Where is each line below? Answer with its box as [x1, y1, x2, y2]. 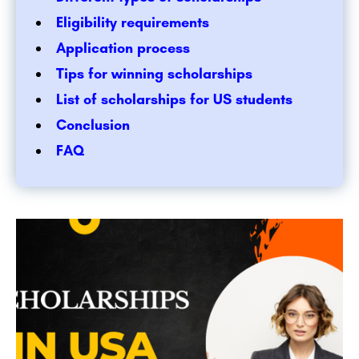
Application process [56, 39, 190, 58]
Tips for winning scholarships [56, 65, 252, 83]
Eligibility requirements [56, 14, 209, 32]
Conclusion [56, 116, 130, 135]
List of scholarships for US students [56, 91, 292, 109]
